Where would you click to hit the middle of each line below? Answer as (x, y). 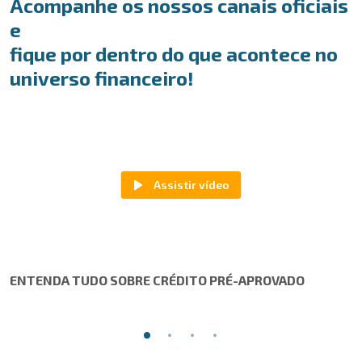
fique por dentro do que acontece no (174, 54)
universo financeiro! (102, 78)
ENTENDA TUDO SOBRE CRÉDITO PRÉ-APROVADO (157, 280)
